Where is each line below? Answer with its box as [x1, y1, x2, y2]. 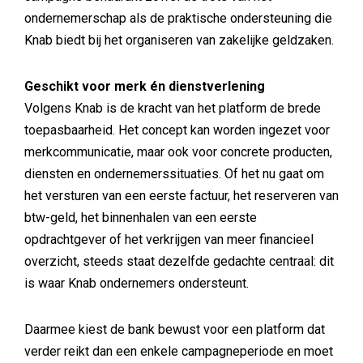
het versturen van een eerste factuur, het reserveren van [24, 188, 339, 204]
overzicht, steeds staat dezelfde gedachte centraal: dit [24, 254, 334, 270]
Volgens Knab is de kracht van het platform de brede [24, 100, 321, 117]
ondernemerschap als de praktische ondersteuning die [24, 11, 332, 27]
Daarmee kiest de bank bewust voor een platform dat [24, 322, 325, 338]
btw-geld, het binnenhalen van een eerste [24, 210, 257, 226]
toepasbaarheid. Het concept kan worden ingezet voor [24, 122, 330, 139]
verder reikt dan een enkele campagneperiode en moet [24, 344, 333, 360]
